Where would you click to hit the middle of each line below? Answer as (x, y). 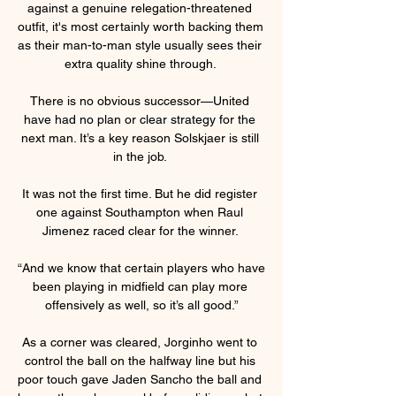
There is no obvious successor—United (140, 100)
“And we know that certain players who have (141, 267)
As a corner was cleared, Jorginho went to (140, 342)
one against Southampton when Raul (140, 212)
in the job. (141, 156)
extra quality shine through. (141, 63)
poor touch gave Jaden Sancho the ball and (140, 379)
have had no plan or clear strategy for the (140, 119)
